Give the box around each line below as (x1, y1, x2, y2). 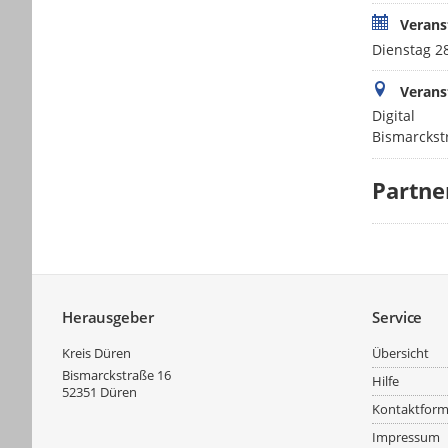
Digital (372, 106, 416, 126)
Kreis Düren (62, 344, 131, 363)
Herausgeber (62, 307, 154, 328)
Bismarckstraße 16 (62, 366, 171, 385)
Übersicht (372, 344, 430, 363)
